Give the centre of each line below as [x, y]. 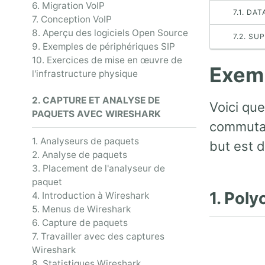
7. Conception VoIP [72, 20]
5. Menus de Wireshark [81, 209]
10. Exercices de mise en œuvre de [107, 60]
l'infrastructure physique [85, 74]
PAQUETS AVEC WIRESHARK [96, 114]
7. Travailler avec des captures [98, 237]
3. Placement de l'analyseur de [98, 169]
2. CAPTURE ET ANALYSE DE [96, 101]
